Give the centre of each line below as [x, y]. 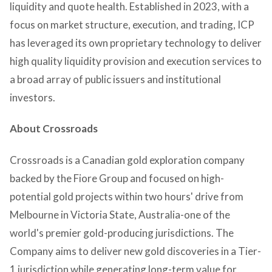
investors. [32, 97]
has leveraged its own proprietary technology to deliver [136, 43]
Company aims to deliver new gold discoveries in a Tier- [135, 251]
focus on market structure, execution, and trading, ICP [132, 25]
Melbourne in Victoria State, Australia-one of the [120, 214]
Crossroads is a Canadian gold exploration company [127, 160]
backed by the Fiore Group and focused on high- [117, 178]
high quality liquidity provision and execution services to [136, 61]
